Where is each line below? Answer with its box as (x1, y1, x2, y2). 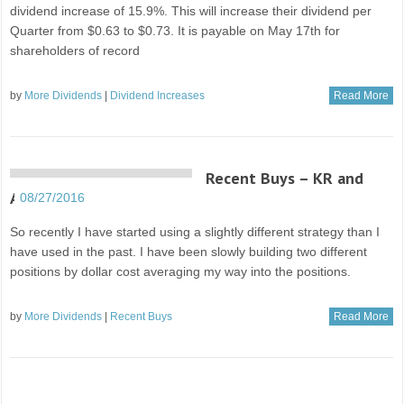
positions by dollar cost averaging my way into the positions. (10, 264, 352, 279)
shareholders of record (10, 43, 141, 58)
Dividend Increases (110, 89, 206, 102)
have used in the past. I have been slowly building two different (10, 244, 368, 259)
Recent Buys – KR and (206, 168, 364, 188)
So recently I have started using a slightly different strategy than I (10, 225, 381, 239)
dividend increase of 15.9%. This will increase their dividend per (10, 4, 372, 18)
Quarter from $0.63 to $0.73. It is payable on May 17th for (10, 23, 341, 38)
